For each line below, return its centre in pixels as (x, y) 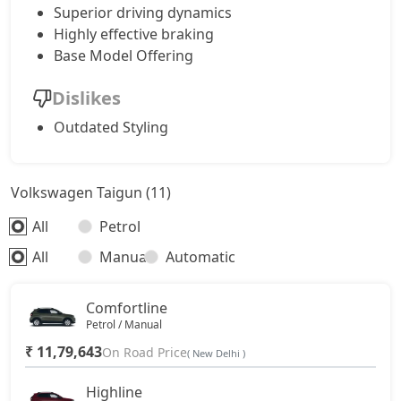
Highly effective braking (134, 34)
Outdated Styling (111, 127)
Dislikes (86, 98)
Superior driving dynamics (143, 13)
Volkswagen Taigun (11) (91, 192)
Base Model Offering (124, 55)
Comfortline (127, 307)
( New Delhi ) (216, 353)
